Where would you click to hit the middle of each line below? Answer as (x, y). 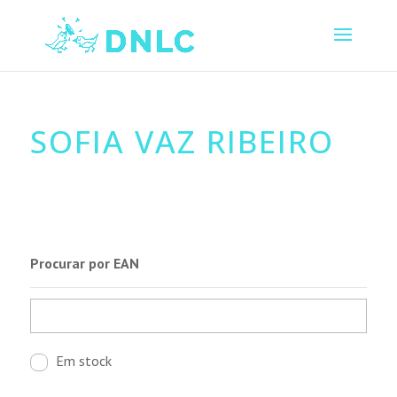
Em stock (83, 360)
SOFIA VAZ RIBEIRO (182, 141)
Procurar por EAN (84, 263)
